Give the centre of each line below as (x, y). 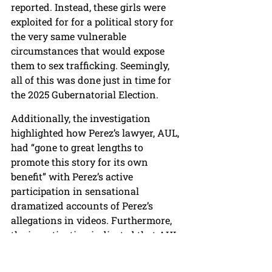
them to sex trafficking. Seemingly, (91, 66)
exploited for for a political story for (93, 22)
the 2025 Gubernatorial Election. (85, 95)
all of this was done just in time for (92, 80)
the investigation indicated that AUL (96, 235)
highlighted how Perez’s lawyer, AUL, (96, 133)
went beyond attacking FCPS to (84, 250)
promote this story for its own (81, 162)
